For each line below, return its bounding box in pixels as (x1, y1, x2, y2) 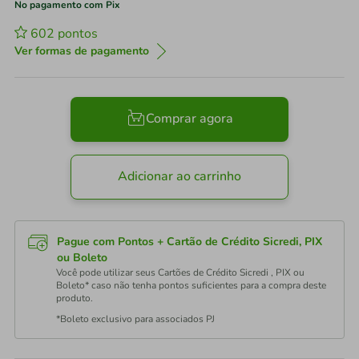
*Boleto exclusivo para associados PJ (56, 313, 215, 325)
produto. (56, 292, 93, 305)
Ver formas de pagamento (14, 43, 149, 58)
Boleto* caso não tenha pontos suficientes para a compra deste (56, 279, 326, 292)
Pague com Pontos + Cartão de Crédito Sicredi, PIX (57, 234, 322, 249)
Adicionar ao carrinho (118, 167, 241, 186)
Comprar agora (145, 110, 233, 128)
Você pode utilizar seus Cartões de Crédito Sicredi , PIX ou (56, 266, 305, 279)
